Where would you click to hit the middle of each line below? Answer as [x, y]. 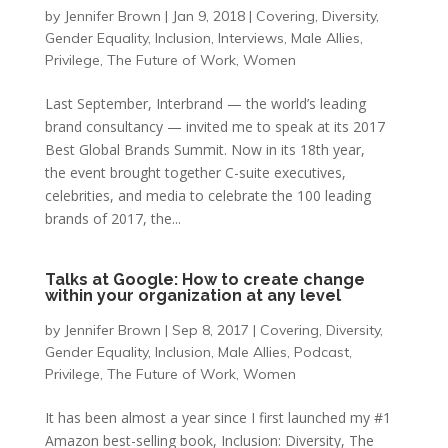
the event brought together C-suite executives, [195, 172]
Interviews [250, 38]
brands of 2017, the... [112, 218]
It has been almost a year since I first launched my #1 [217, 417]
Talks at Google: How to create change [204, 279]
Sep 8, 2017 [210, 330]
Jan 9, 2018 [208, 16]
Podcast [321, 352]
